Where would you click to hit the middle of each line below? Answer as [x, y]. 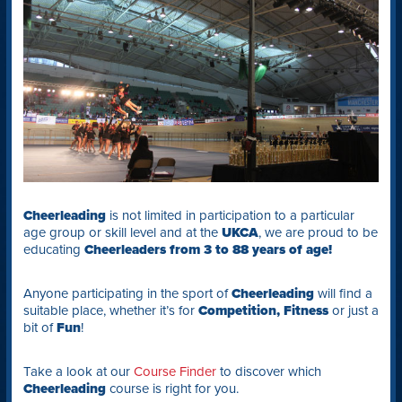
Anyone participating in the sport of [127, 293]
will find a [343, 293]
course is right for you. [172, 388]
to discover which [268, 371]
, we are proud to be [318, 232]
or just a [355, 310]
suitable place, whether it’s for [110, 310]
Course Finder [175, 371]
